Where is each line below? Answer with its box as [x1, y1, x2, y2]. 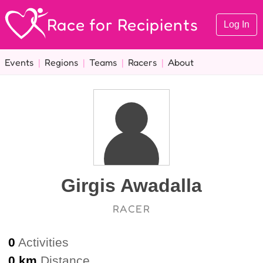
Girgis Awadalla [61, 175, 202, 197]
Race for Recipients [47, 14, 198, 35]
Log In [224, 19, 249, 29]
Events [5, 56, 33, 68]
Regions [45, 56, 78, 68]
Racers [128, 56, 157, 68]
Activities [15, 235, 69, 249]
